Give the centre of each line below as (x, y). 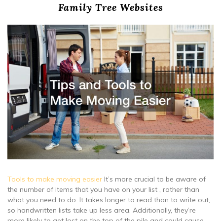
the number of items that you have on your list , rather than (103, 189)
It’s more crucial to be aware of (154, 179)
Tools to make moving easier (55, 179)
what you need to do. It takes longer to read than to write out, (109, 200)
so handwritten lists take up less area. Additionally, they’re (102, 210)
